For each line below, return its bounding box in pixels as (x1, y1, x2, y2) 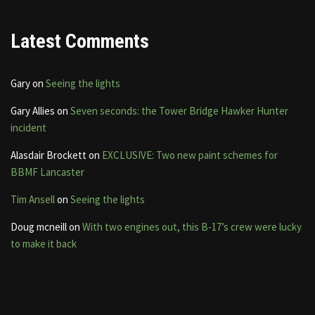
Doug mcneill (11, 219, 67, 233)
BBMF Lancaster (11, 165, 84, 179)
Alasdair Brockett (11, 148, 86, 162)
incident (11, 120, 46, 134)
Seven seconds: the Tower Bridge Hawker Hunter (70, 103, 288, 117)
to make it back (11, 236, 77, 250)
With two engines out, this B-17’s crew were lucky (82, 219, 302, 233)
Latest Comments (11, 29, 149, 53)
